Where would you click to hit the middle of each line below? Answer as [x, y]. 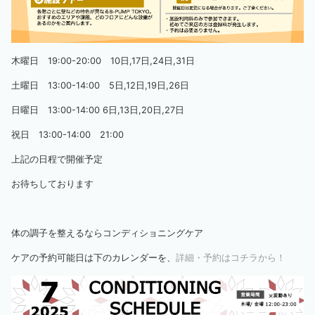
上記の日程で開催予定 [57, 159]
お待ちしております [52, 184]
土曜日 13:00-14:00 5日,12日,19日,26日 [100, 85]
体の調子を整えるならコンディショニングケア [107, 233]
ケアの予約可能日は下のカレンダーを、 [94, 258]
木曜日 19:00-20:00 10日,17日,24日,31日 [103, 61]
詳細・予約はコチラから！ [231, 258]
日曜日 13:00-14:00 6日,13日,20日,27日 [98, 110]
